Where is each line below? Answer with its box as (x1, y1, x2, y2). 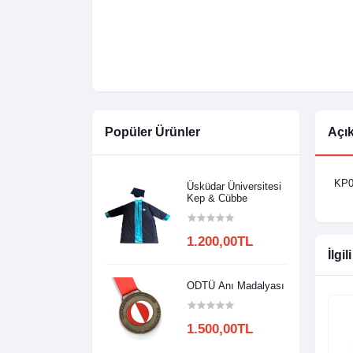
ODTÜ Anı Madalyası (187, 279, 285, 292)
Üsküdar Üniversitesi (187, 180, 282, 193)
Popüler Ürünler (105, 125, 200, 139)
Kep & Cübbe (187, 192, 248, 205)
